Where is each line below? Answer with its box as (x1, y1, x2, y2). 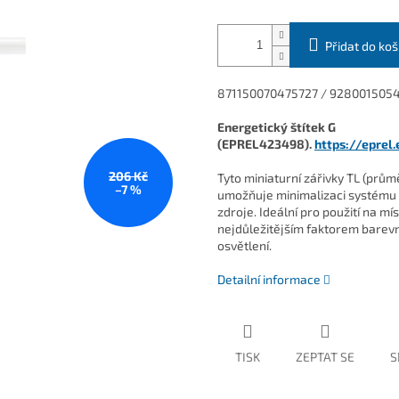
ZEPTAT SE (296, 349, 354, 365)
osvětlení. (217, 238, 272, 254)
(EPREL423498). (217, 136, 314, 152)
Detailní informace (217, 272, 321, 288)
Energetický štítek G (217, 119, 336, 135)
